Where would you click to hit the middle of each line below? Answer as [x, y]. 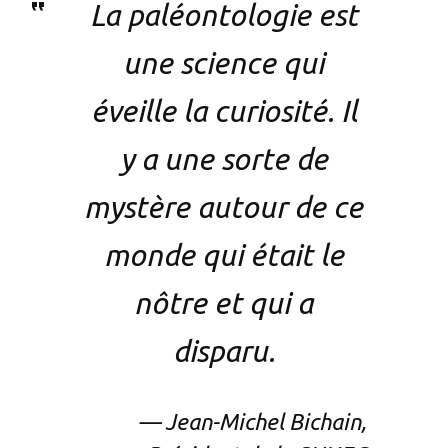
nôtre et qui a [224, 303]
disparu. [223, 351]
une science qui [224, 63]
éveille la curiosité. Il [223, 111]
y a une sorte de [223, 159]
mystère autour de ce [224, 207]
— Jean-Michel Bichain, [253, 422]
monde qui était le [223, 255]
